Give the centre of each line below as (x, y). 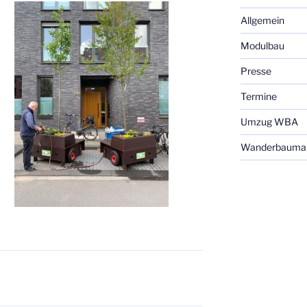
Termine (258, 97)
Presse (256, 71)
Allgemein (262, 21)
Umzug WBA (269, 122)
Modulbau (262, 46)
